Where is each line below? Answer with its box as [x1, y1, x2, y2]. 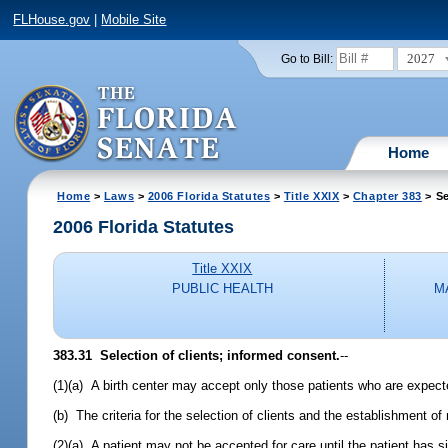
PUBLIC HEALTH [171, 281, 273, 297]
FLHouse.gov [13, 12, 91, 28]
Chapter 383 [352, 189, 422, 202]
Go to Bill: [280, 52, 333, 65]
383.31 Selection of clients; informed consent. [53, 347, 341, 363]
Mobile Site [101, 12, 167, 28]
